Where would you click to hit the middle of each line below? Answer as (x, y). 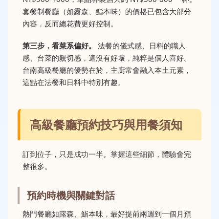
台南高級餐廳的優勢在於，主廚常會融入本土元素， (107, 70)
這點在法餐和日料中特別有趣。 (74, 82)
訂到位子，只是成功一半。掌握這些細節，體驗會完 (107, 154)
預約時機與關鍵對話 (71, 195)
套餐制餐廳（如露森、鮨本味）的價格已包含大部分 (107, 11)
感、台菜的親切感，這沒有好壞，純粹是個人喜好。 (107, 58)
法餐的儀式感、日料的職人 (141, 45)
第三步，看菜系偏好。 (59, 45)
